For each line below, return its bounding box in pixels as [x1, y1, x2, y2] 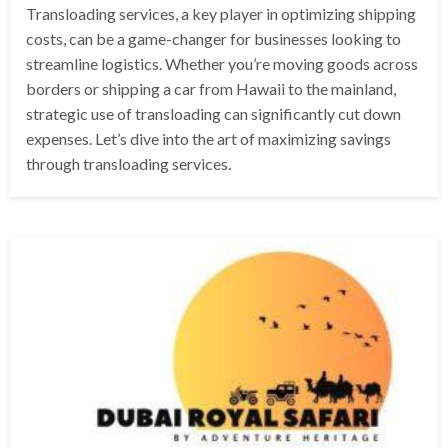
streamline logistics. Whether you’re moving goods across [26, 54, 418, 74]
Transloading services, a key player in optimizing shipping [26, 4, 416, 24]
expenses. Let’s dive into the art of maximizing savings [26, 129, 391, 149]
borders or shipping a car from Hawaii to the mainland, [26, 79, 396, 99]
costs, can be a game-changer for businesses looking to [26, 29, 401, 49]
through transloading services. [26, 154, 231, 174]
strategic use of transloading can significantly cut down [26, 104, 401, 124]
